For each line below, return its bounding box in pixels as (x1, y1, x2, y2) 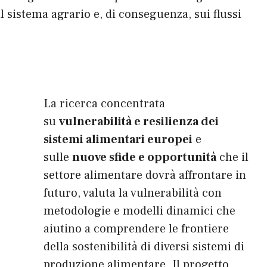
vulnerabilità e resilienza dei (59, 114, 219, 130)
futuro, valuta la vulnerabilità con (44, 185, 222, 201)
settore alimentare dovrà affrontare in (44, 167, 246, 184)
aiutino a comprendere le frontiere (44, 221, 229, 237)
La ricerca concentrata (44, 96, 165, 112)
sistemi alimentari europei (44, 132, 193, 148)
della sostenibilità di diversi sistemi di (44, 239, 244, 255)
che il (216, 150, 249, 166)
